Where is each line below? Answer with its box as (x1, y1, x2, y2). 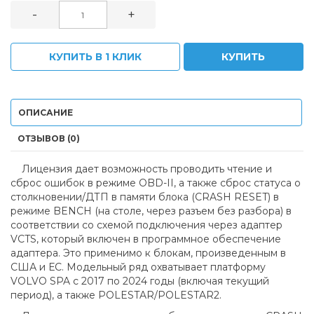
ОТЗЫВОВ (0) (18, 133, 80, 144)
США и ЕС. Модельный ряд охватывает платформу (11, 261, 266, 273)
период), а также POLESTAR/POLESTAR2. (11, 289, 221, 301)
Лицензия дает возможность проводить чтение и (11, 163, 272, 175)
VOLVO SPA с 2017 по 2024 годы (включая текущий (11, 275, 269, 287)
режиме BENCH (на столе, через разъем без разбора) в (11, 205, 292, 217)
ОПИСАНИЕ (18, 107, 73, 118)
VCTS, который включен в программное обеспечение (11, 233, 281, 245)
